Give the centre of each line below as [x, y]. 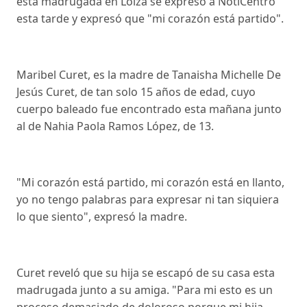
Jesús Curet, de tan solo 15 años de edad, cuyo [136, 92]
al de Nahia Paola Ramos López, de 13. [115, 126]
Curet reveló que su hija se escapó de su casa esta [146, 273]
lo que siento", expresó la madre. [103, 217]
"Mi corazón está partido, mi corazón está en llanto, [150, 183]
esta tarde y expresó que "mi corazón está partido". [150, 19]
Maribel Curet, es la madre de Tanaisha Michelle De [149, 75]
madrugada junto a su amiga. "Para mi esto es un [145, 290]
